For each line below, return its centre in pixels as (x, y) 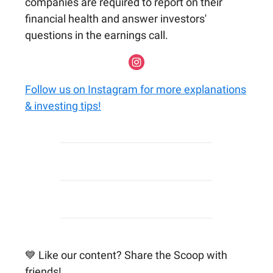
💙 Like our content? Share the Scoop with (126, 255)
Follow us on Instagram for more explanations (136, 89)
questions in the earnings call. (97, 35)
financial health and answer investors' (116, 18)
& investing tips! (63, 105)
